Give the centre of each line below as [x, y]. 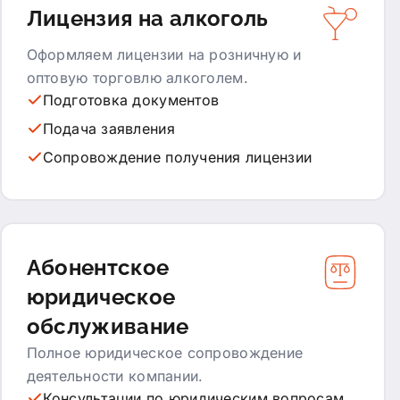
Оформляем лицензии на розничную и [164, 54]
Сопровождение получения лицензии [177, 157]
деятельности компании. [115, 375]
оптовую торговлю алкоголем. [137, 77]
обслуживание [108, 326]
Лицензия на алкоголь [147, 18]
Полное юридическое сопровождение [165, 352]
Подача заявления [108, 128]
